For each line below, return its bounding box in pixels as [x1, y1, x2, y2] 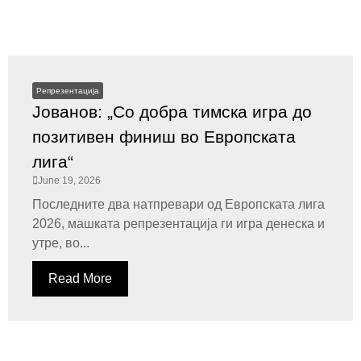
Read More [48, 272, 112, 285]
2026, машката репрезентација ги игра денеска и [32, 217, 325, 230]
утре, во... [32, 236, 89, 250]
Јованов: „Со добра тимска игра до [32, 102, 312, 121]
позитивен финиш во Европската [32, 127, 296, 146]
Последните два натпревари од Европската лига [32, 197, 325, 211]
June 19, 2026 [38, 175, 101, 186]
